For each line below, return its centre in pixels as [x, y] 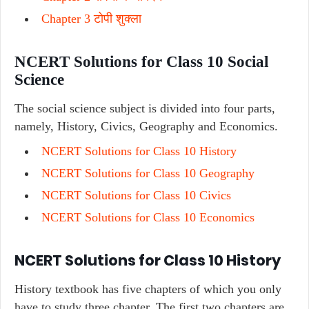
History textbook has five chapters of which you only [148, 289]
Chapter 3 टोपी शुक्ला [91, 19]
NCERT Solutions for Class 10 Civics [136, 195]
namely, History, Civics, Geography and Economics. [146, 126]
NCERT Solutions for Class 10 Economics [148, 217]
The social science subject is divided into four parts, [145, 108]
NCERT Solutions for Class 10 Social [141, 62]
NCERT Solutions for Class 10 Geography [148, 173]
